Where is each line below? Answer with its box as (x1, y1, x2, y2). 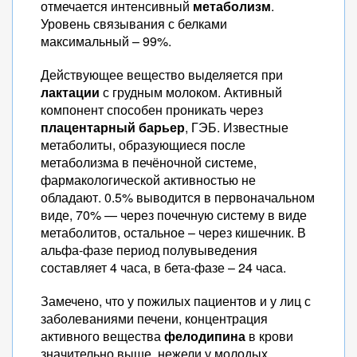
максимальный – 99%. (41, 32, 171, 50)
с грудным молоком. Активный (100, 83, 282, 101)
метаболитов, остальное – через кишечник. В (41, 223, 306, 241)
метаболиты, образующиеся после (41, 135, 245, 154)
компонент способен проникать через (41, 100, 263, 119)
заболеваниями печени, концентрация (41, 309, 268, 328)
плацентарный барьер (41, 118, 185, 136)
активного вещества (41, 327, 164, 345)
